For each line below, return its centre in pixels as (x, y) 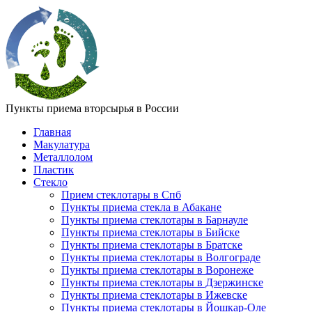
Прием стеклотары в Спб (121, 195)
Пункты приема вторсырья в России (92, 108)
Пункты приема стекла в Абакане (141, 207)
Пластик (54, 170)
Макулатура (62, 145)
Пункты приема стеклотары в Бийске (150, 232)
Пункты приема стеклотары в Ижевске (154, 295)
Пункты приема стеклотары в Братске (152, 245)
